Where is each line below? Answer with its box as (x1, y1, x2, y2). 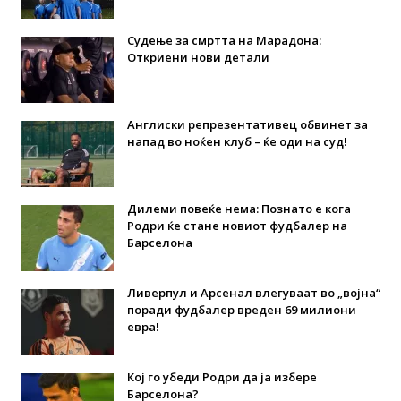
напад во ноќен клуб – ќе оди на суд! (126, 133, 347, 150)
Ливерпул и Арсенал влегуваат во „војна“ (126, 285, 380, 302)
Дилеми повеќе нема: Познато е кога (126, 200, 351, 218)
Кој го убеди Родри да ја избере (126, 369, 317, 386)
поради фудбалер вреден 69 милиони (126, 302, 356, 319)
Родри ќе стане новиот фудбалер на (126, 218, 347, 235)
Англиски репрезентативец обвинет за (126, 116, 368, 133)
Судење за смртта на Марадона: (126, 32, 321, 49)
